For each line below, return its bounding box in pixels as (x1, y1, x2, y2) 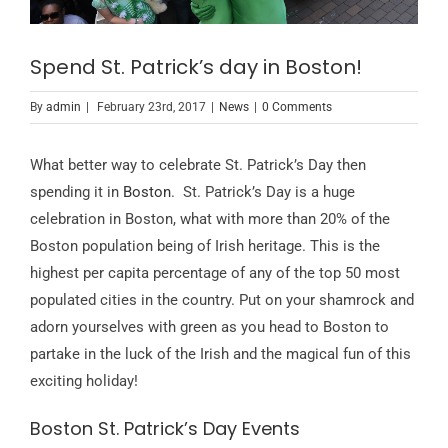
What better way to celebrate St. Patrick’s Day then (30, 155, 366, 174)
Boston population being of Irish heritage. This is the (30, 236, 380, 255)
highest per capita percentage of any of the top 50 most (30, 263, 400, 282)
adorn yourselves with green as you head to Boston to (30, 317, 389, 336)
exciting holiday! (30, 371, 138, 390)
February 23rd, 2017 (97, 99, 206, 114)
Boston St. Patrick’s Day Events (30, 415, 300, 441)
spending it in (30, 182, 123, 201)
